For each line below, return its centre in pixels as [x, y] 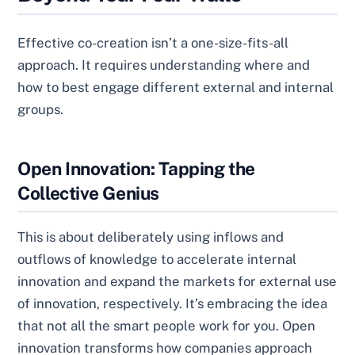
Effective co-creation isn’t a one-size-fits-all [153, 42]
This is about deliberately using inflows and [151, 237]
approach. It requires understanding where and [164, 65]
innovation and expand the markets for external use [177, 281]
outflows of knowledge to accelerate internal [157, 259]
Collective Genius [88, 193]
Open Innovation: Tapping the [136, 168]
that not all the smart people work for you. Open [167, 325]
